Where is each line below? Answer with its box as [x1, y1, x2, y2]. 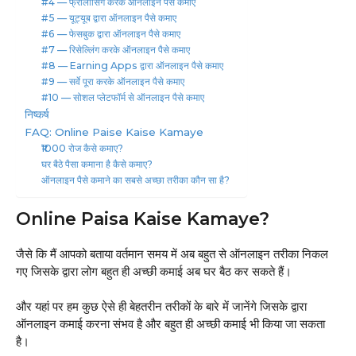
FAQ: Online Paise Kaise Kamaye [25, 125, 203, 138]
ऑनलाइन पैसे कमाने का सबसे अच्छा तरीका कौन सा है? [41, 173, 230, 186]
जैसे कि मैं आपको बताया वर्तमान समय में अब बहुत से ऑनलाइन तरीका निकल [16, 246, 328, 261]
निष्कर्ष [25, 107, 52, 121]
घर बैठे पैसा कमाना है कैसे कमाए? [41, 157, 153, 170]
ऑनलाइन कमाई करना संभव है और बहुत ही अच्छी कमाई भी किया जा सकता [16, 316, 325, 332]
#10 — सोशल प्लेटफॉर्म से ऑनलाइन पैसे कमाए [41, 91, 205, 103]
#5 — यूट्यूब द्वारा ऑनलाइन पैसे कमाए [41, 11, 177, 24]
